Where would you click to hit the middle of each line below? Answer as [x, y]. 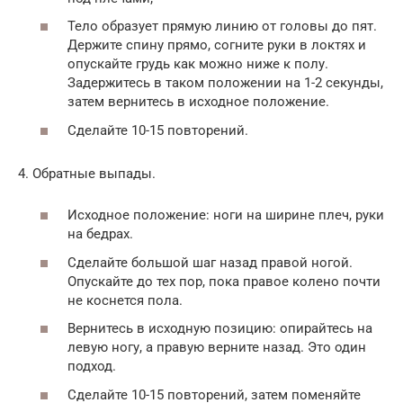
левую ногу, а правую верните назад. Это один [217, 347]
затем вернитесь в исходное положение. [198, 102]
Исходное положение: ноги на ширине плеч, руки [226, 215]
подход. [92, 366]
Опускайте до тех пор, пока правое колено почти [224, 281]
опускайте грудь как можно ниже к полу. [198, 64]
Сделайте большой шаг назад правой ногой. [210, 262]
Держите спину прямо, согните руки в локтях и [217, 45]
